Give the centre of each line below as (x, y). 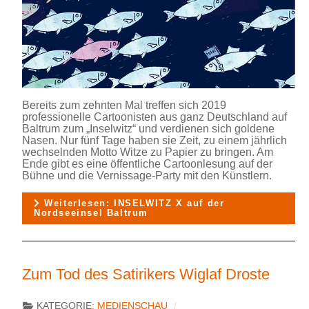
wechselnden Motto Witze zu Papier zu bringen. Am (148, 152)
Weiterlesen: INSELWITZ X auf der (132, 203)
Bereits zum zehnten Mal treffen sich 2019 (124, 105)
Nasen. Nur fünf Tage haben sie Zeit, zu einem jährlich (154, 140)
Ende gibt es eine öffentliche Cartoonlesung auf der (147, 163)
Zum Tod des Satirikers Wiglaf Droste (146, 274)
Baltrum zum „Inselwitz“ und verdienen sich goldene (148, 128)
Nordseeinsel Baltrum (91, 212)
